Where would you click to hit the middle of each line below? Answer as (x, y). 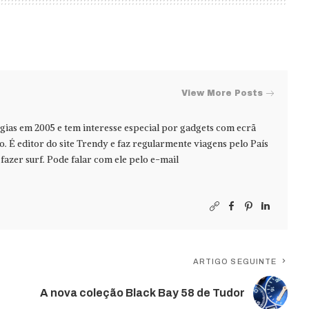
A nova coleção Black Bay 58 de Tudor (143, 293)
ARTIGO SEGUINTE (235, 261)
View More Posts (222, 93)
